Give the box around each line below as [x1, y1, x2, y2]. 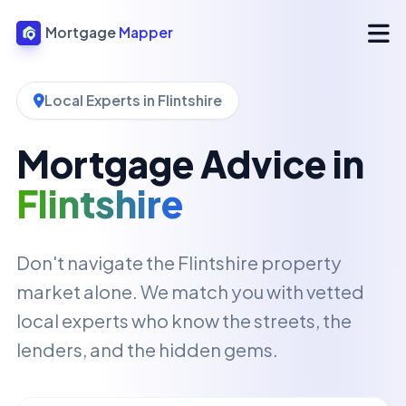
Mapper [118, 24, 173, 41]
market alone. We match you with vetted [16, 280, 364, 303]
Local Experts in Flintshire [44, 92, 222, 109]
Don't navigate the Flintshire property [16, 251, 342, 274]
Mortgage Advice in [16, 140, 364, 187]
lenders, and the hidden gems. [16, 338, 278, 361]
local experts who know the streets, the [16, 309, 352, 332]
